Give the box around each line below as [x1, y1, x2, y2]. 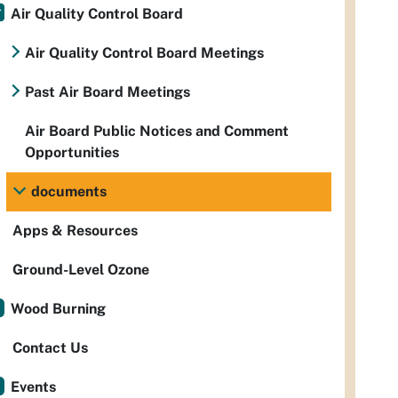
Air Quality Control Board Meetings [25, 44, 264, 62]
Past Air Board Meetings [25, 84, 190, 101]
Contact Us [12, 339, 88, 357]
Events [11, 378, 56, 396]
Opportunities [25, 144, 119, 162]
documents [31, 183, 107, 201]
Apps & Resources [12, 222, 138, 240]
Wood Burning [11, 300, 106, 318]
